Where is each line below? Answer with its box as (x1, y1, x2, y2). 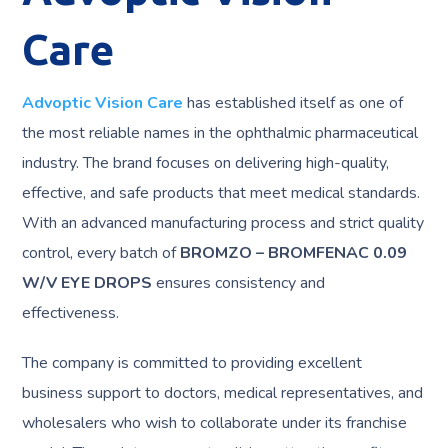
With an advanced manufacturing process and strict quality (22, 212, 425, 234)
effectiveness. (22, 302, 120, 324)
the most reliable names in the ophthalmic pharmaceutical (22, 122, 419, 144)
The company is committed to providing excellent (22, 352, 363, 374)
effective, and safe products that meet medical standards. (22, 182, 421, 204)
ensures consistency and (152, 272, 326, 294)
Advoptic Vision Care (22, 92, 184, 114)
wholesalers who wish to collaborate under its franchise (22, 412, 408, 434)
